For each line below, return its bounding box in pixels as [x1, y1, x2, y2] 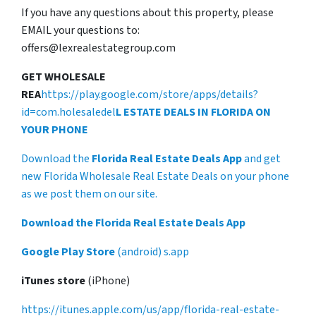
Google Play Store [21, 243, 115, 260]
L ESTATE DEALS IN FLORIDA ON [116, 104, 271, 120]
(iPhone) [87, 272, 130, 288]
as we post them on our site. [21, 186, 157, 202]
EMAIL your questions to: [21, 22, 140, 38]
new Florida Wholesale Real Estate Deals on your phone [21, 168, 289, 184]
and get [242, 150, 281, 166]
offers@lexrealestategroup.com [21, 39, 176, 56]
